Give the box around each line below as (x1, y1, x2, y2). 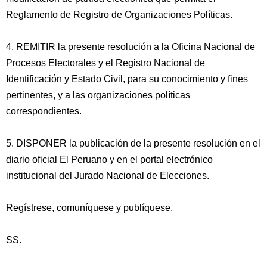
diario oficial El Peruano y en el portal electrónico (6, 154, 213, 164)
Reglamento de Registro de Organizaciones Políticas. (6, 10, 232, 20)
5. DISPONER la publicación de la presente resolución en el (6, 138, 260, 148)
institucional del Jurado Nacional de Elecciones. (6, 170, 209, 181)
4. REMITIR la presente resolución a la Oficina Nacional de (6, 42, 255, 52)
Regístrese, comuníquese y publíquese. (6, 203, 173, 213)
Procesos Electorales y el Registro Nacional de (6, 58, 205, 68)
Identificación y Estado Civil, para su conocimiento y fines (6, 74, 248, 84)
